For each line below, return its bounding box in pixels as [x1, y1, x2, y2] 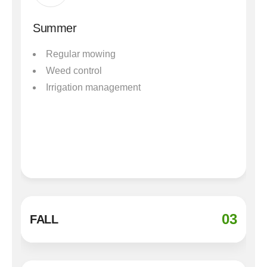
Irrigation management [46, 82, 141, 92]
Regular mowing [46, 48, 116, 59]
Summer [33, 21, 77, 35]
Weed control [46, 65, 102, 76]
